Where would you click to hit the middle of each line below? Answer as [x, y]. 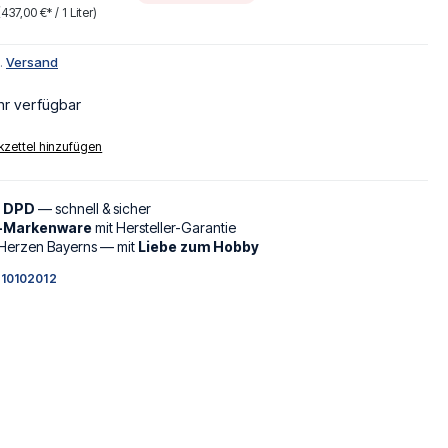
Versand [32, 62]
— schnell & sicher [93, 209]
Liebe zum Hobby [198, 247]
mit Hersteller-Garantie [164, 228]
